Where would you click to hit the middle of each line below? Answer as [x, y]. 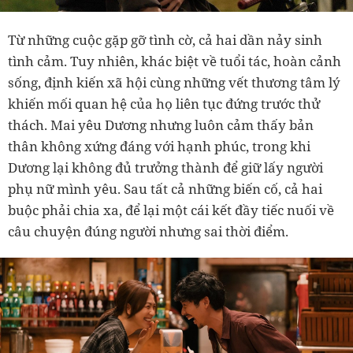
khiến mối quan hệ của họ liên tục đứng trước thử [164, 104]
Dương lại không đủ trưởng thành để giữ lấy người [165, 168]
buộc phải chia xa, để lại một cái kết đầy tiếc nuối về [171, 210]
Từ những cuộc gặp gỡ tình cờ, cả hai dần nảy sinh [165, 40]
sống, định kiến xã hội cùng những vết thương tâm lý [174, 83]
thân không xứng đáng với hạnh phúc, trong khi [159, 147]
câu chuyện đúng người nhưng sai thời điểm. [148, 232]
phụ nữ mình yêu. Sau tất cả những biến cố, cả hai [165, 189]
